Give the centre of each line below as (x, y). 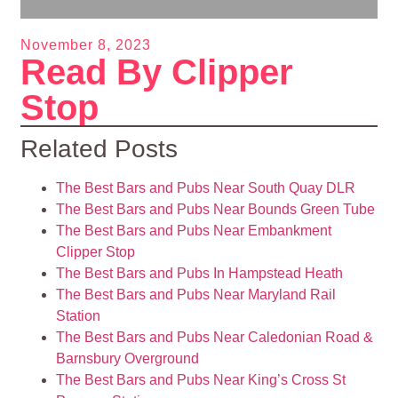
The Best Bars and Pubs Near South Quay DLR (206, 187)
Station (79, 315)
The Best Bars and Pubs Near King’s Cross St (201, 379)
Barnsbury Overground (128, 358)
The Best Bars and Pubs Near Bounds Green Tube (216, 209)
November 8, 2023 (86, 44)
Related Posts (99, 148)
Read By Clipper (157, 72)
